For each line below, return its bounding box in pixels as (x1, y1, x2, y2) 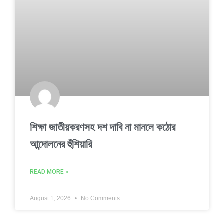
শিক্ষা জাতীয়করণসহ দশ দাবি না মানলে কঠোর (30, 121, 175, 134)
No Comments (79, 195, 120, 202)
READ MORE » (30, 168, 68, 176)
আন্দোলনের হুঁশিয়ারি (30, 138, 92, 151)
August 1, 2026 (30, 195, 72, 202)
